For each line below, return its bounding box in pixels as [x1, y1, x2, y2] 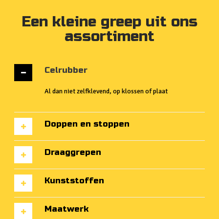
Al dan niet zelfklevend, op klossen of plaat [44, 87, 168, 96]
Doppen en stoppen [44, 119, 130, 130]
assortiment [65, 27, 154, 45]
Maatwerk [44, 204, 88, 215]
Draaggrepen [44, 147, 101, 158]
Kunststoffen [44, 175, 104, 186]
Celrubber [44, 65, 88, 76]
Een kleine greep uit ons [22, 13, 197, 31]
